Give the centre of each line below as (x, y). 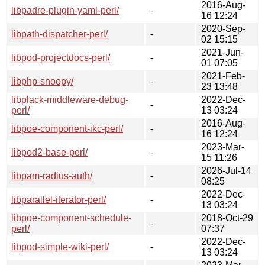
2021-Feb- (223, 76)
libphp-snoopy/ (42, 81)
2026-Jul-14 (226, 170)
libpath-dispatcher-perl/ (59, 34)
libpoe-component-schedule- (71, 218)
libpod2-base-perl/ (49, 152)
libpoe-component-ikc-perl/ (67, 128)
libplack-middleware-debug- (70, 99)
